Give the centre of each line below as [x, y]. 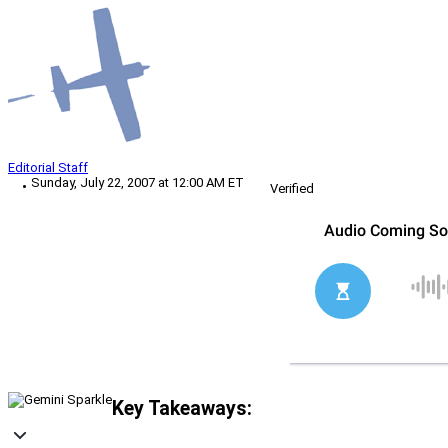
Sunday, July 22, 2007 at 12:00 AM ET [137, 183]
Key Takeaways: [182, 408]
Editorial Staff [48, 168]
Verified [292, 189]
